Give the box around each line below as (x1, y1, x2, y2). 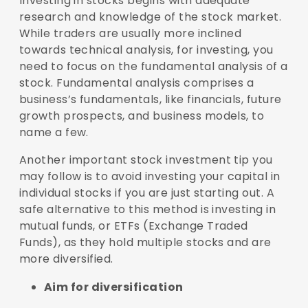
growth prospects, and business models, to (19, 108, 265, 124)
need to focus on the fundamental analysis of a (19, 58, 288, 75)
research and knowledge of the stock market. (19, 9, 282, 25)
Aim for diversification (43, 279, 184, 296)
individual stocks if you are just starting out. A (19, 185, 275, 201)
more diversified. (19, 251, 113, 267)
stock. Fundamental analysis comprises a (19, 75, 254, 91)
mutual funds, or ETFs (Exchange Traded (19, 218, 248, 234)
